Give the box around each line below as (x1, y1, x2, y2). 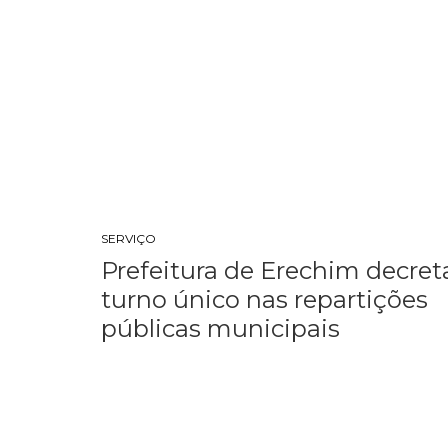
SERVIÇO (101, 231, 157, 246)
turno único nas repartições (101, 285, 429, 314)
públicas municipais (101, 314, 341, 343)
